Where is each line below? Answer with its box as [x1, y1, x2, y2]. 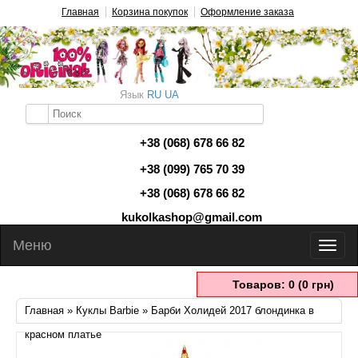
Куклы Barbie [76, 304, 139, 316]
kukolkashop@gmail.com [121, 210, 262, 224]
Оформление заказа [201, 6, 294, 18]
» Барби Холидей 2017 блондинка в [139, 304, 314, 316]
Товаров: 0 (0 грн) [233, 278, 334, 291]
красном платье [25, 328, 101, 340]
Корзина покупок [112, 6, 188, 18]
